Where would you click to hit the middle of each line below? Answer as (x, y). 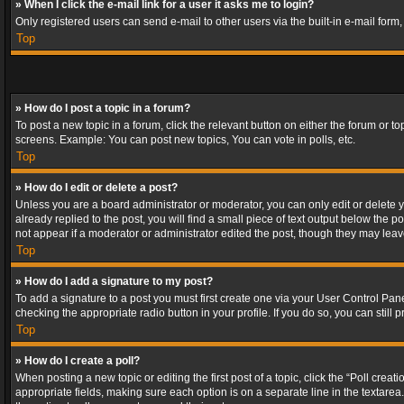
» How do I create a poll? (78, 361)
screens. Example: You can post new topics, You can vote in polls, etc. (185, 140)
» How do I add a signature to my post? (114, 281)
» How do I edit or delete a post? (96, 188)
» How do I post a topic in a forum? (103, 108)
